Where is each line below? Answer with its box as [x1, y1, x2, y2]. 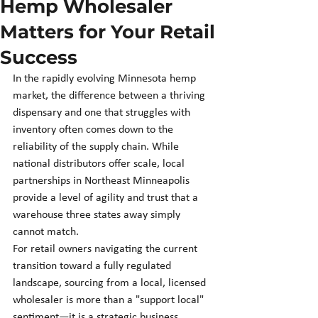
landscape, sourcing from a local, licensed [13, 277, 209, 289]
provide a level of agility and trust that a [13, 192, 201, 204]
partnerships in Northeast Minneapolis [13, 175, 192, 187]
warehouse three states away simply [13, 209, 183, 221]
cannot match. [13, 226, 79, 238]
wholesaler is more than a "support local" [13, 294, 207, 306]
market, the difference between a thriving [13, 89, 208, 102]
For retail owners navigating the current [13, 243, 200, 255]
